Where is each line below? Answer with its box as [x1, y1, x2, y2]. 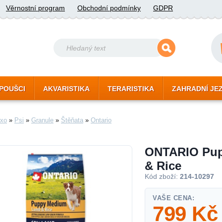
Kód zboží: [145, 173, 180, 180]
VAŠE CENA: [153, 194, 194, 202]
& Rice [145, 159, 181, 172]
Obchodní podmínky [77, 4, 141, 12]
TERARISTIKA [108, 85, 154, 93]
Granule [31, 116, 54, 124]
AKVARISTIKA [43, 85, 90, 93]
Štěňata [61, 116, 83, 124]
